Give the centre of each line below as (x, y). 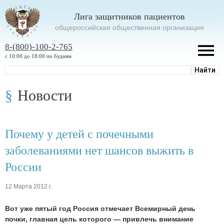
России (23, 167)
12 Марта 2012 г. (28, 187)
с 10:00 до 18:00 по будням (38, 56)
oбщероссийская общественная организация (129, 27)
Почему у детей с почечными (79, 134)
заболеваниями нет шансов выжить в (99, 150)
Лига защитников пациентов (129, 16)
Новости (45, 95)
